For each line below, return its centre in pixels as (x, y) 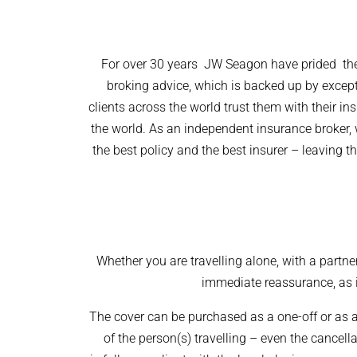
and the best (211, 150)
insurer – (275, 150)
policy (157, 150)
